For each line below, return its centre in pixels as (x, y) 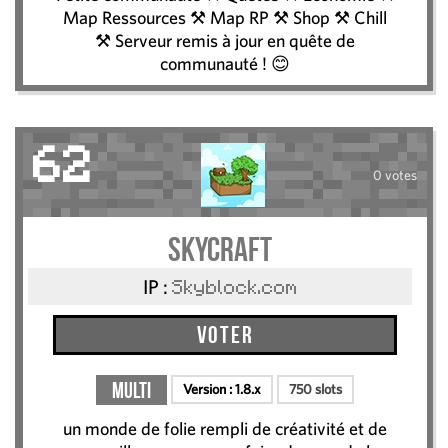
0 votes (394, 174)
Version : (209, 389)
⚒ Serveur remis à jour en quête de (225, 41)
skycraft (220, 250)
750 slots (315, 389)
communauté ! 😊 (225, 64)
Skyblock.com (234, 289)
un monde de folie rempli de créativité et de (225, 429)
